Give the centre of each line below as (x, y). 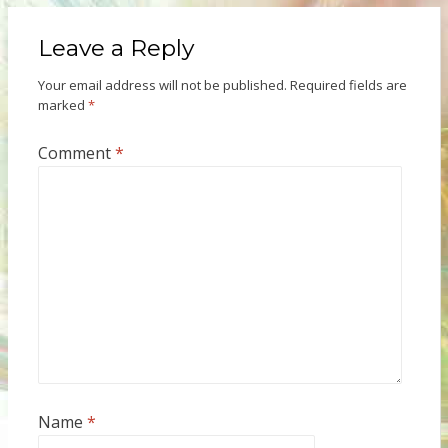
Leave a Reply (115, 48)
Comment (76, 153)
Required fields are (348, 85)
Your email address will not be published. (162, 85)
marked (62, 105)
